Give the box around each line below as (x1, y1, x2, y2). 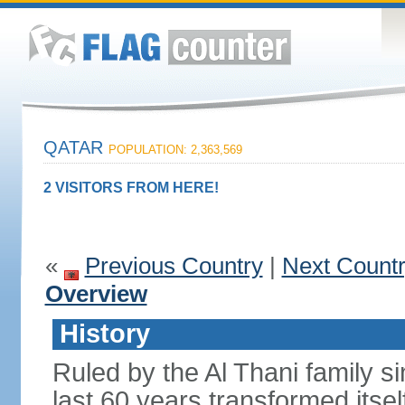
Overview (44, 280, 147, 307)
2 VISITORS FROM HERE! (42, 180, 219, 195)
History (59, 319, 150, 348)
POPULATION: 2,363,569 (108, 143, 242, 156)
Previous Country (84, 252, 263, 279)
